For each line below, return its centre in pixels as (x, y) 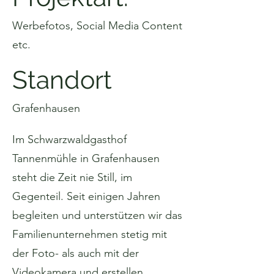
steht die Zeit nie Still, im (72, 177)
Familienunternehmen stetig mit (90, 234)
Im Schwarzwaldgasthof (69, 139)
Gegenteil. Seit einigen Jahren (86, 196)
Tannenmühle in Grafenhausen (86, 158)
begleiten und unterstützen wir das (97, 215)
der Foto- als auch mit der (76, 253)
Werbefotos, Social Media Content (97, 26)
